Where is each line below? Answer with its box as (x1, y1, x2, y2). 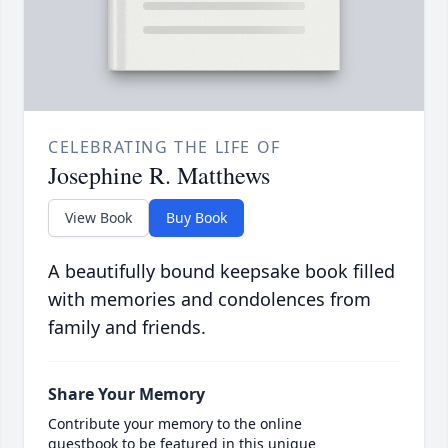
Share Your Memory (48, 383, 205, 406)
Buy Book (166, 208, 227, 228)
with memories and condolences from (48, 287, 371, 312)
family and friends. (48, 315, 206, 340)
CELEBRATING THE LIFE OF (48, 136, 281, 159)
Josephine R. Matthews (48, 159, 270, 192)
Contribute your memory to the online (48, 414, 302, 434)
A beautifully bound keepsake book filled (48, 259, 395, 284)
